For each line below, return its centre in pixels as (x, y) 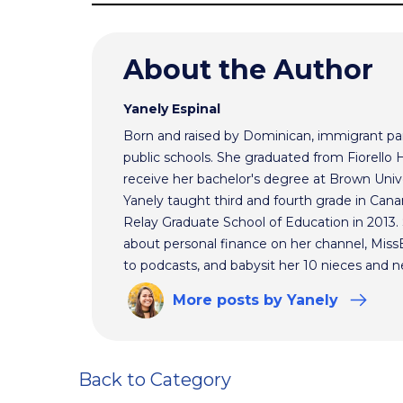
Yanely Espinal (172, 108)
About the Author (248, 69)
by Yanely (301, 300)
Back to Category (155, 379)
